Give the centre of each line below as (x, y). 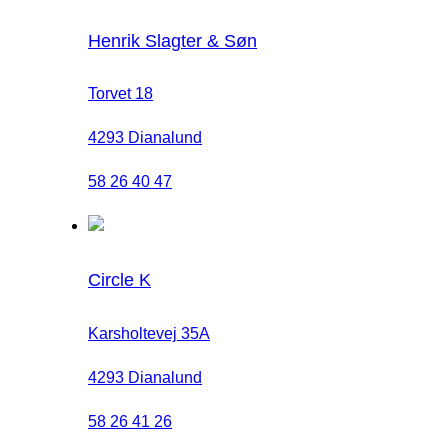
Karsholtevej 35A (149, 334)
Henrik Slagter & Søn (172, 40)
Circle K (119, 280)
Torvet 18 (120, 94)
